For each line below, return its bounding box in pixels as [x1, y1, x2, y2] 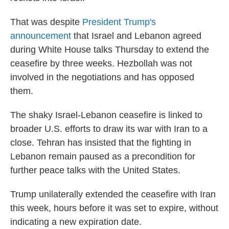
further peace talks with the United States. [10, 165, 180, 175]
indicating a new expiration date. [10, 217, 142, 227]
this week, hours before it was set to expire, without [10, 203, 218, 213]
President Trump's [82, 17, 156, 27]
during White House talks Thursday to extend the [10, 44, 209, 55]
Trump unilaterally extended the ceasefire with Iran [10, 189, 216, 199]
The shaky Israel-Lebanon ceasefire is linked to [10, 110, 202, 120]
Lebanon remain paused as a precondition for [10, 151, 195, 162]
